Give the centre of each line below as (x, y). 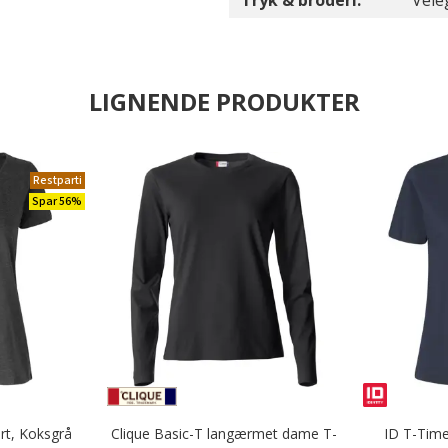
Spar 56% (56, 201)
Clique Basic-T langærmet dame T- (223, 433)
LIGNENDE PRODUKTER (224, 101)
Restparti (57, 180)
